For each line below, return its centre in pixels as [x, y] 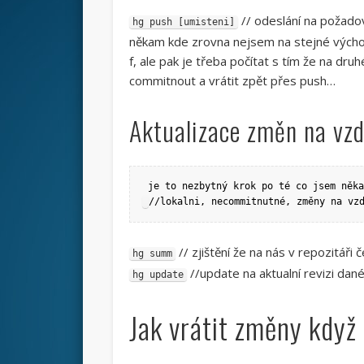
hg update [158, 274]
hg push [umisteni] [183, 22]
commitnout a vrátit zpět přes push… [232, 80]
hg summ [152, 253]
